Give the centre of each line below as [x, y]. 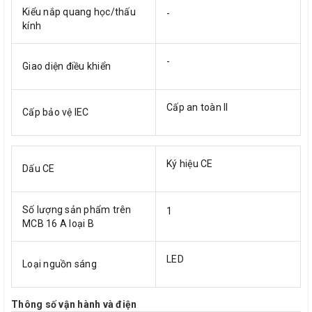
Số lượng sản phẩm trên [77, 209]
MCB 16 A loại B [58, 223]
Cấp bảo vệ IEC [56, 112]
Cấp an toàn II [197, 107]
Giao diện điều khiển [67, 66]
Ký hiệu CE [190, 163]
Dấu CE [39, 168]
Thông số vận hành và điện [74, 304]
